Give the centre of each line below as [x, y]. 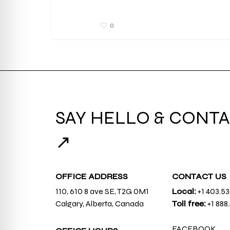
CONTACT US [199, 176]
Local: [184, 191]
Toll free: [189, 204]
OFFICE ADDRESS [91, 176]
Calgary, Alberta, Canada [99, 204]
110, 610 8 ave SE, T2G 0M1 [102, 191]
